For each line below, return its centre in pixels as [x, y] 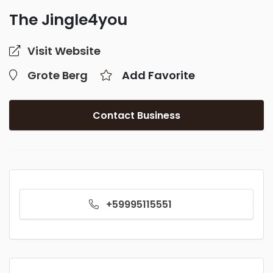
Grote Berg [58, 75]
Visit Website [64, 51]
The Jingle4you [68, 20]
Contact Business [136, 115]
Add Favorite [158, 75]
